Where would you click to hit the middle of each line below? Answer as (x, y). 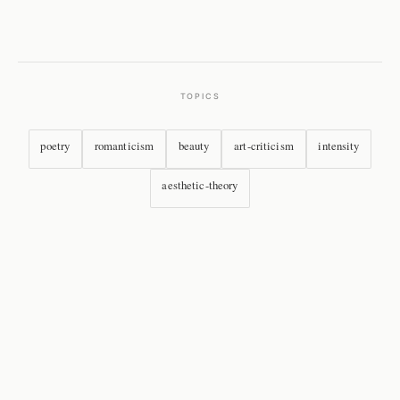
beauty (194, 145)
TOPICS (200, 96)
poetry (55, 145)
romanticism (124, 145)
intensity (339, 145)
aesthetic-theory (200, 184)
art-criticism (264, 145)
